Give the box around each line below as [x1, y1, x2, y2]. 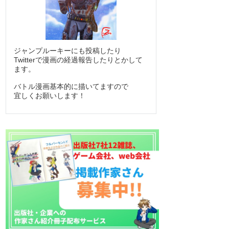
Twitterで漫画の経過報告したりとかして [14, 55, 143, 64]
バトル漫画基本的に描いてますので [14, 82, 128, 90]
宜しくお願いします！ [14, 91, 85, 100]
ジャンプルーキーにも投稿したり [14, 46, 121, 55]
